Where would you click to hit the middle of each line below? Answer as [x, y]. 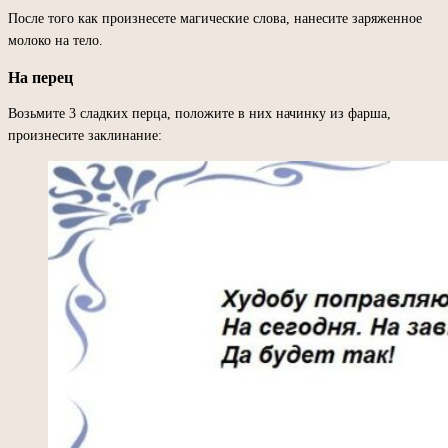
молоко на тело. [55, 40]
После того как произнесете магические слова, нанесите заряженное [215, 18]
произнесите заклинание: [85, 135]
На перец [40, 77]
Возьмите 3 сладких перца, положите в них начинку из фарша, [199, 113]
